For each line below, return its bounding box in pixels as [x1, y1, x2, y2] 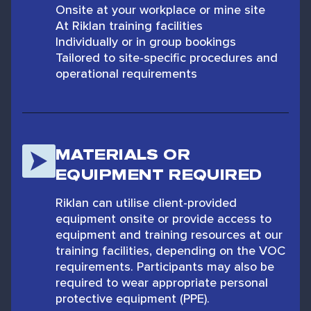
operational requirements [56, 65, 197, 82]
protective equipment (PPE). [56, 289, 210, 307]
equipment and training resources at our [56, 226, 283, 243]
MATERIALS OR [56, 144, 191, 165]
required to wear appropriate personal [56, 274, 268, 291]
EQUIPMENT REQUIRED [56, 164, 262, 185]
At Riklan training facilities [56, 17, 203, 34]
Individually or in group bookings [56, 33, 236, 50]
